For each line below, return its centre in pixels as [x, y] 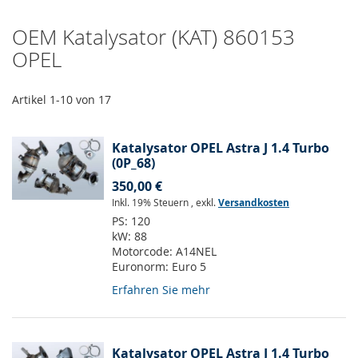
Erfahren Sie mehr [161, 290]
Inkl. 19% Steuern [151, 203]
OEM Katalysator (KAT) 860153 [153, 38]
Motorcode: [144, 252]
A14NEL [196, 252]
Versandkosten [254, 203]
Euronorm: [142, 267]
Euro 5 [189, 267]
